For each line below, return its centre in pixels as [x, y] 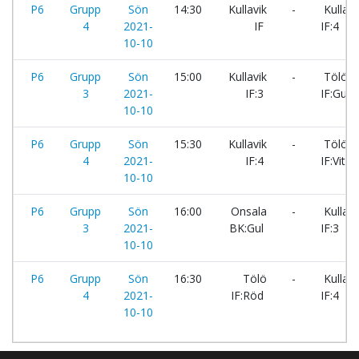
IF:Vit [333, 161]
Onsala [249, 211]
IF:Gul [335, 93]
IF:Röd [249, 295]
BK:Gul [248, 228]
